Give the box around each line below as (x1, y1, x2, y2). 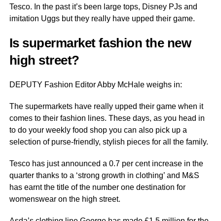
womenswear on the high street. (9, 195, 120, 203)
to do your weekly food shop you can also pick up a (9, 126, 187, 134)
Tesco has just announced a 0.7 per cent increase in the (9, 159, 203, 168)
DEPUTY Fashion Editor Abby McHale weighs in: (9, 80, 182, 89)
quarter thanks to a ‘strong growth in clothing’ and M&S (9, 171, 199, 180)
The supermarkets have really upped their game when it (9, 102, 203, 110)
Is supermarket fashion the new (9, 36, 191, 50)
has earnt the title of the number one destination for (9, 183, 185, 191)
